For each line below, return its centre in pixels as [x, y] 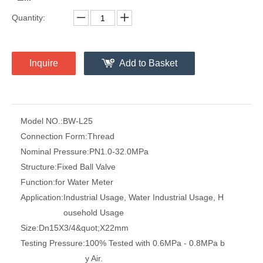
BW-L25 [78, 121]
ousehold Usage [94, 213]
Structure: [39, 167]
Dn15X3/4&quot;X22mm [84, 228]
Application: [42, 197]
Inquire [44, 63]
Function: [38, 182]
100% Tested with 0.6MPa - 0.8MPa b [155, 243]
